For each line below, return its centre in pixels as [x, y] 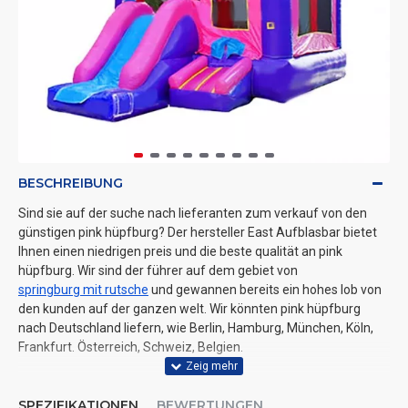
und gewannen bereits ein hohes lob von [265, 290]
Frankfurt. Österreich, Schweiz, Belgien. [131, 347]
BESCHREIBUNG [71, 183]
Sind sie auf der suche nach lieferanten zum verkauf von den [193, 213]
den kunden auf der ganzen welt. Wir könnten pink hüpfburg [189, 309]
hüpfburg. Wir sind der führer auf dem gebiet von [158, 270]
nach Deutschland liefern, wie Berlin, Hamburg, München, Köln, [196, 328]
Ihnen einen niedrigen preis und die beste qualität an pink [180, 251]
